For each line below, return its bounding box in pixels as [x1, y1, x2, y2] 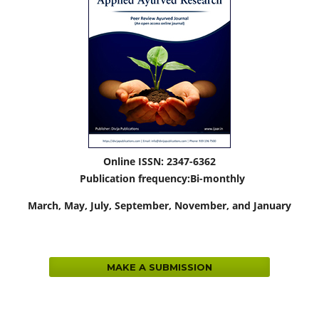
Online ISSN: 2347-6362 [103, 154, 216, 168]
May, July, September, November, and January [64, 198, 291, 212]
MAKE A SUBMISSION [106, 261, 212, 273]
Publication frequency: [74, 171, 190, 185]
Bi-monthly [190, 171, 245, 185]
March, [28, 198, 64, 212]
